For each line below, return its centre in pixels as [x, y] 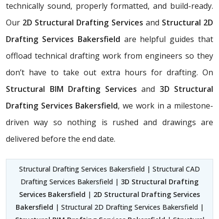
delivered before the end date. [61, 139]
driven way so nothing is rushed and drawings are [109, 122]
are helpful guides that [167, 39]
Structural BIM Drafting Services [74, 89]
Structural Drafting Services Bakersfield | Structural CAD [109, 169]
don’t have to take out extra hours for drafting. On [109, 72]
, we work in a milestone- [166, 105]
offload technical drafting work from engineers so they [109, 55]
